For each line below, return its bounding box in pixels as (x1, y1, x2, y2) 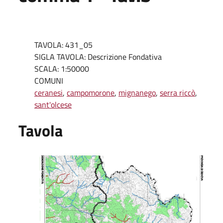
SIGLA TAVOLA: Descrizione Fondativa (34, 51, 162, 63)
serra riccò (160, 87, 195, 99)
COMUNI (34, 75, 63, 87)
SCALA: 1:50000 (34, 63, 89, 75)
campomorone (67, 87, 114, 99)
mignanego (118, 87, 156, 99)
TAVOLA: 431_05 (34, 39, 93, 51)
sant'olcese (34, 99, 72, 111)
